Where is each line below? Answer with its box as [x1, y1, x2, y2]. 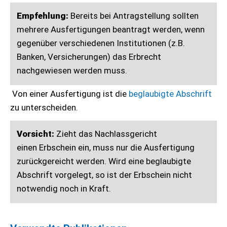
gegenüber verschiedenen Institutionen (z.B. [17, 38, 185, 48]
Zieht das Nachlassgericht [54, 129, 157, 139]
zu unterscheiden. [10, 102, 80, 112]
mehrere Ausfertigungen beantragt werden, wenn [17, 24, 205, 34]
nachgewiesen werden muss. [17, 65, 127, 75]
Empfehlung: [17, 11, 68, 21]
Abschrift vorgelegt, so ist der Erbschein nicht [17, 170, 192, 180]
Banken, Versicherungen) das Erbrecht [17, 52, 161, 62]
